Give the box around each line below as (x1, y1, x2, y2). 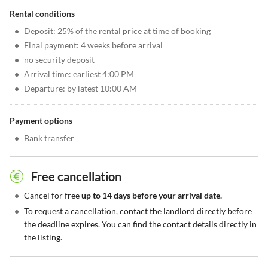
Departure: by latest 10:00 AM (24, 83, 137, 94)
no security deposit (24, 54, 95, 65)
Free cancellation (31, 169, 121, 184)
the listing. (24, 232, 62, 243)
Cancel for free (24, 190, 81, 201)
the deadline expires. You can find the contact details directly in (24, 219, 257, 230)
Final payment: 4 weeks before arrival (24, 40, 163, 51)
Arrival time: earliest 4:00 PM (24, 69, 134, 80)
